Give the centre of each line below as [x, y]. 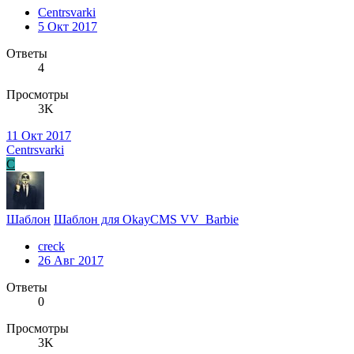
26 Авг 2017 [71, 260]
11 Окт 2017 [39, 135]
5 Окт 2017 [68, 26]
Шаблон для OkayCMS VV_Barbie [146, 219]
